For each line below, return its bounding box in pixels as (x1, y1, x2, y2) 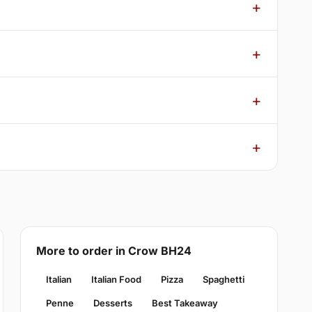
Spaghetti (202, 274, 244, 286)
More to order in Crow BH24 (36, 244, 192, 258)
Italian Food (91, 274, 141, 286)
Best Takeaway (151, 297, 218, 309)
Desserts (93, 297, 132, 309)
